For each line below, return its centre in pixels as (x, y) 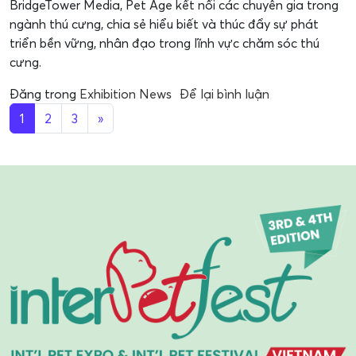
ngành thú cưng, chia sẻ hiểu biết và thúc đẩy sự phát (164, 24)
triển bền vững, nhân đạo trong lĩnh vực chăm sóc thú (164, 43)
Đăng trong (44, 94)
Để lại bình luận (224, 94)
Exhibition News (126, 94)
